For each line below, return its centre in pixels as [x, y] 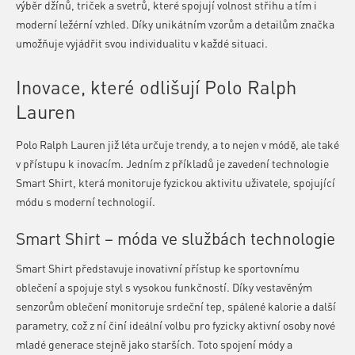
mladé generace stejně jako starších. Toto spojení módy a [154, 344]
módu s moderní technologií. [86, 201]
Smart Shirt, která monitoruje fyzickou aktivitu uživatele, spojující [176, 182]
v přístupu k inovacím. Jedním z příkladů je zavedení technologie [172, 163]
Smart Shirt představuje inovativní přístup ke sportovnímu [158, 267]
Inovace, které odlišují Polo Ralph [156, 87]
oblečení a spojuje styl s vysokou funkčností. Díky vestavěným [164, 286]
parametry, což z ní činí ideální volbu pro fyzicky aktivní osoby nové [176, 324]
